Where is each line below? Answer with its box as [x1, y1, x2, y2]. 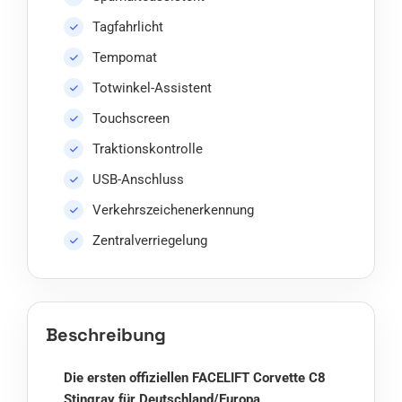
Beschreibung [46, 323, 166, 347]
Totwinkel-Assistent [92, 80, 212, 97]
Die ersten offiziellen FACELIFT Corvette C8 [64, 370, 326, 387]
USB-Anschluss [92, 171, 184, 188]
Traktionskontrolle [92, 141, 203, 158]
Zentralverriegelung [92, 232, 207, 249]
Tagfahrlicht [92, 19, 163, 36]
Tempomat [92, 49, 157, 66]
